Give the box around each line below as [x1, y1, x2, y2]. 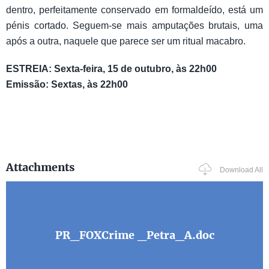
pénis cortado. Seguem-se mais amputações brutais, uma [6, 20, 263, 31]
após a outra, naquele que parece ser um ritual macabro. [6, 36, 246, 47]
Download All [220, 165, 263, 174]
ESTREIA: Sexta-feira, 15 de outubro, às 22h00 [6, 64, 217, 74]
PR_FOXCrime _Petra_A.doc [55, 228, 214, 243]
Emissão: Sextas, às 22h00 [6, 79, 128, 90]
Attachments [6, 160, 75, 175]
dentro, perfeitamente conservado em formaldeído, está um [6, 5, 263, 16]
